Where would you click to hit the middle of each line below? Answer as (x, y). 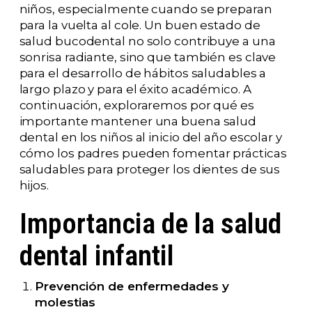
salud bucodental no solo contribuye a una (147, 41)
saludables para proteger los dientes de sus (150, 169)
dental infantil (96, 255)
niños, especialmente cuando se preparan (146, 9)
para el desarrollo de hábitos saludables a (143, 73)
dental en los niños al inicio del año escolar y (150, 137)
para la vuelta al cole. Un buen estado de (140, 25)
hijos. (34, 185)
